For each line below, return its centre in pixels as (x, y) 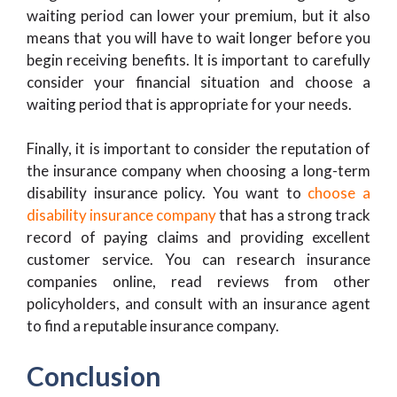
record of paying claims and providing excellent (198, 237)
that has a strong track (294, 215)
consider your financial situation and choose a (198, 82)
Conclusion (94, 375)
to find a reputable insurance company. (153, 326)
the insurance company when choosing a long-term (198, 171)
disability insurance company (122, 215)
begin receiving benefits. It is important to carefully (198, 59)
